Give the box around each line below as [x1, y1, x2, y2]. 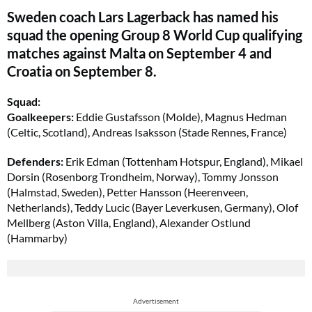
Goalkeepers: [7, 110, 74, 123]
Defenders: [7, 155, 63, 168]
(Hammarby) [7, 231, 68, 244]
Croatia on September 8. [7, 63, 157, 79]
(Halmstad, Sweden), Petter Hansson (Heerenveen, [7, 185, 248, 198]
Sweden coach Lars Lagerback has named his [7, 8, 279, 25]
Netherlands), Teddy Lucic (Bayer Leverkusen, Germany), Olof [7, 201, 298, 214]
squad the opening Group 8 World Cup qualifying [7, 26, 302, 43]
